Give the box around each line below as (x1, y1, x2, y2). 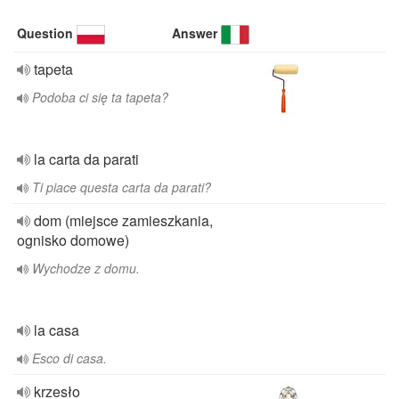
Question (17, 24, 73, 42)
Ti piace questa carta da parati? (32, 178, 211, 196)
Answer (172, 24, 218, 42)
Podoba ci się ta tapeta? (32, 88, 168, 106)
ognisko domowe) (17, 230, 129, 250)
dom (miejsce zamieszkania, (34, 210, 213, 231)
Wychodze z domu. (32, 259, 140, 277)
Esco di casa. (32, 349, 107, 367)
